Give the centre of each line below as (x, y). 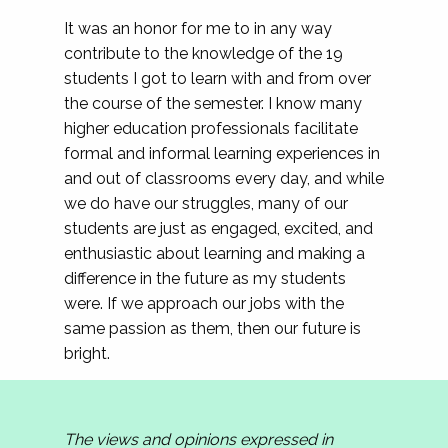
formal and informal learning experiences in (222, 153)
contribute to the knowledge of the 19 (203, 53)
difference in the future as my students (205, 278)
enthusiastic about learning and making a (214, 253)
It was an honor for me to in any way (198, 28)
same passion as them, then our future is (212, 328)
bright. (87, 353)
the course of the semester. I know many (213, 103)
